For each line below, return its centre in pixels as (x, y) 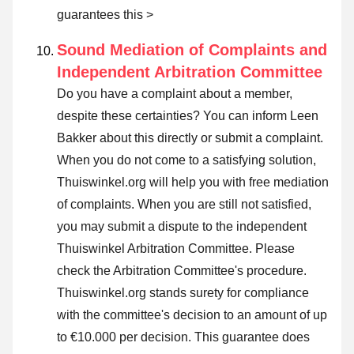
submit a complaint (267, 138)
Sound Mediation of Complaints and (192, 50)
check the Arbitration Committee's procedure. (182, 271)
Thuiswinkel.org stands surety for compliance (183, 293)
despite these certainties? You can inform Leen (188, 116)
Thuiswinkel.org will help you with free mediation (193, 183)
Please (275, 249)
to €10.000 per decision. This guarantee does (183, 337)
